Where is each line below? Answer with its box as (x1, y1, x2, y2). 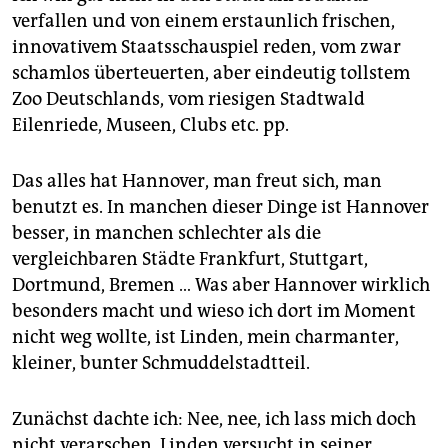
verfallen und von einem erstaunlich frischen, (12, 10, 395, 33)
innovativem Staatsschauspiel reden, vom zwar (12, 36, 401, 59)
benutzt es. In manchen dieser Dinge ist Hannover (12, 196, 429, 219)
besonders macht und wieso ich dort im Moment (12, 300, 416, 323)
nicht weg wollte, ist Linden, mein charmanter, (12, 326, 399, 349)
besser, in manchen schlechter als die (12, 222, 321, 245)
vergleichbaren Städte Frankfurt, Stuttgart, (12, 248, 368, 271)
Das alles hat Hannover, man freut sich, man (12, 170, 382, 193)
